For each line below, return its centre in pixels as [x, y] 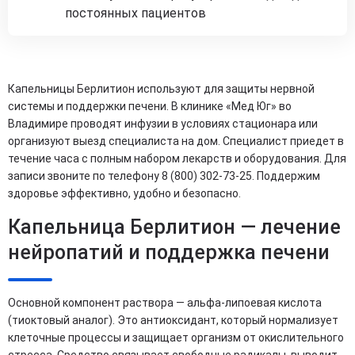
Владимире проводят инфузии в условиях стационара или [163, 123]
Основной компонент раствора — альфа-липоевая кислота [165, 302]
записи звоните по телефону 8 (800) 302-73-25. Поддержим [164, 176]
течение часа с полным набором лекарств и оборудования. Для [177, 158]
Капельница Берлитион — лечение [174, 227]
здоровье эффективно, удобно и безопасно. [124, 193]
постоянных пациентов [136, 13]
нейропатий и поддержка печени [169, 252]
